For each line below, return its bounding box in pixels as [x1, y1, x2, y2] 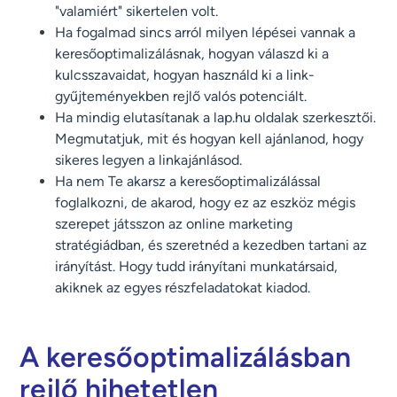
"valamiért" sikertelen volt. [55, 3, 219, 20]
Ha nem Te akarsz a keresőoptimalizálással [55, 173, 322, 191]
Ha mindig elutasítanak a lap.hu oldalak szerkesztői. [55, 109, 377, 127]
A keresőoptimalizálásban [19, 340, 352, 375]
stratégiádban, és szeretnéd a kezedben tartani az [55, 237, 368, 254]
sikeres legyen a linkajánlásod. [55, 152, 243, 169]
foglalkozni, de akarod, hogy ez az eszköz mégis [55, 194, 356, 212]
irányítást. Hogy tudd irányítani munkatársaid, [55, 258, 339, 276]
